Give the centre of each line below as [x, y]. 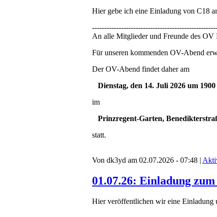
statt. [99, 135]
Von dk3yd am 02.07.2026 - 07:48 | [147, 160]
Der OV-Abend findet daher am [141, 69]
